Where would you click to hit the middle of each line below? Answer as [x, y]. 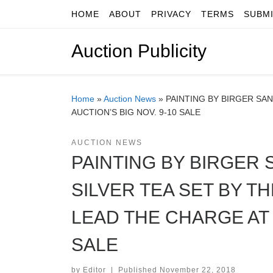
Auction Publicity [139, 51]
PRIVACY [171, 14]
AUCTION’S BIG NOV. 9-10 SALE [136, 112]
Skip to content [49, 17]
